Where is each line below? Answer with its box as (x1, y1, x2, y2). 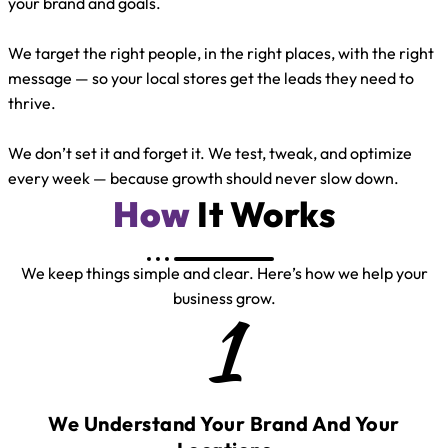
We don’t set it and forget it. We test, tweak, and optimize (8, 142, 412, 163)
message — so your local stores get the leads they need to (8, 67, 414, 88)
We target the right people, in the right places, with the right (8, 42, 434, 63)
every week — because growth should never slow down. (8, 167, 399, 188)
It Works (190, 191, 335, 236)
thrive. (8, 92, 56, 113)
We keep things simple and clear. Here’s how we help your (20, 262, 428, 283)
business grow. (172, 287, 276, 308)
